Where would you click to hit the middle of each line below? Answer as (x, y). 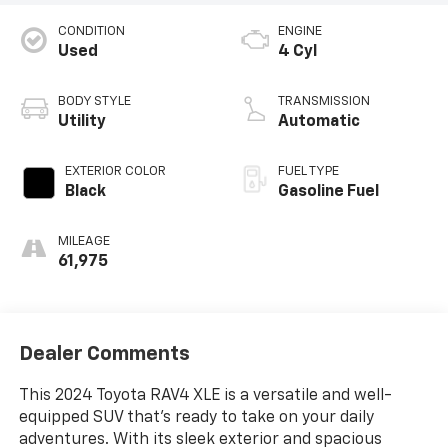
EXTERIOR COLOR (115, 172)
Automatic (319, 122)
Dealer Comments (104, 353)
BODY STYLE (94, 102)
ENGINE (300, 32)
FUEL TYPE (308, 172)
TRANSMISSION (324, 102)
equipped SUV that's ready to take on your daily (196, 417)
